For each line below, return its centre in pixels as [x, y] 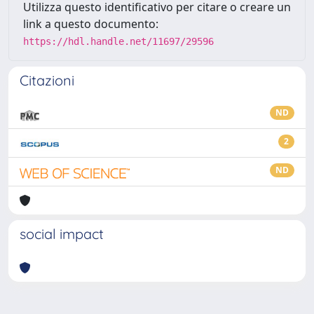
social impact [62, 234]
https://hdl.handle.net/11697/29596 [118, 41]
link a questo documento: [91, 24]
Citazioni [47, 80]
